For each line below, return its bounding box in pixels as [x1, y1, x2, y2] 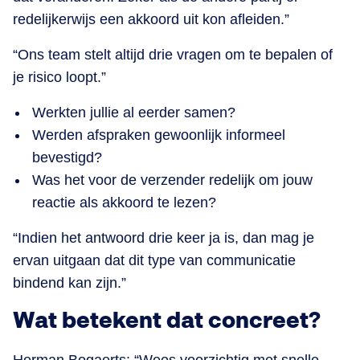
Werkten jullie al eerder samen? [32, 104, 235, 121]
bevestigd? [32, 149, 102, 166]
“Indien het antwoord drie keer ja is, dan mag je [13, 230, 314, 247]
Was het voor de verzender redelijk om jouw [32, 172, 313, 189]
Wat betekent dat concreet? [13, 308, 321, 335]
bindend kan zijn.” [13, 275, 126, 292]
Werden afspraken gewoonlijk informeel [32, 127, 285, 144]
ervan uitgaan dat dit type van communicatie [13, 252, 296, 269]
